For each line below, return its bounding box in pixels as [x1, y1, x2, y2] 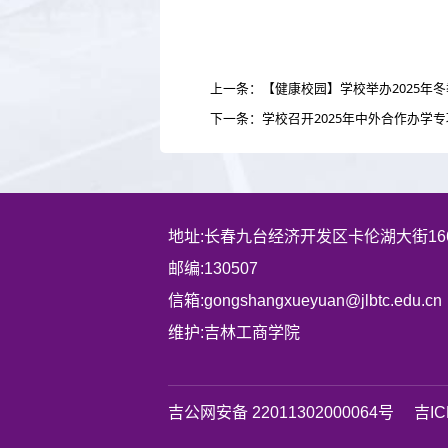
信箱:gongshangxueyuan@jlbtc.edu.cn [168, 291, 442, 309]
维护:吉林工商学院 [168, 323, 300, 341]
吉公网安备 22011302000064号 [168, 403, 394, 421]
